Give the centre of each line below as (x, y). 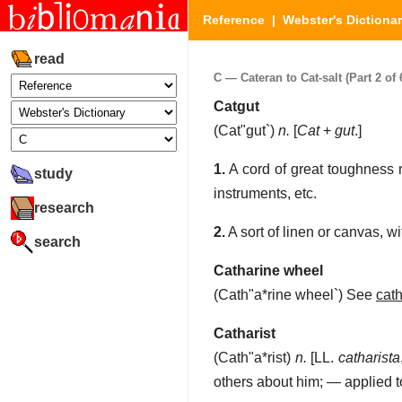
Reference (234, 20)
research (64, 207)
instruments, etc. (265, 194)
